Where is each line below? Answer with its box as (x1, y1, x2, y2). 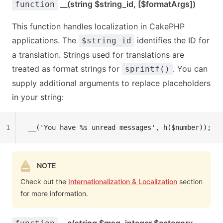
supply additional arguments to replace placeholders (12, 78, 211, 88)
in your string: (12, 92, 64, 102)
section (177, 177, 203, 186)
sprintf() (125, 64, 170, 74)
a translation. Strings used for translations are (12, 50, 184, 60)
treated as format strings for (12, 64, 122, 74)
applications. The (12, 35, 79, 45)
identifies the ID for (134, 35, 210, 45)
